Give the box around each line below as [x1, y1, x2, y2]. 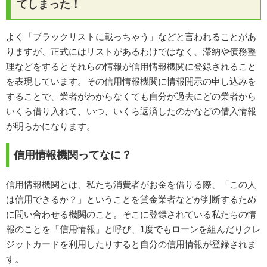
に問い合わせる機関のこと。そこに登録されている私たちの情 [6, 209, 256, 219]
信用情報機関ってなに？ [14, 148, 132, 161]
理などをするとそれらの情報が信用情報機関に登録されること [6, 61, 256, 72]
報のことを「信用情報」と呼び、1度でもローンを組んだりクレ [6, 223, 261, 234]
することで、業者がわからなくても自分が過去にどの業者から [6, 91, 256, 101]
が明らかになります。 [6, 120, 95, 131]
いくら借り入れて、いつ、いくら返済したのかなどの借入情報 [6, 105, 256, 116]
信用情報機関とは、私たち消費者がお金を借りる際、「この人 [6, 179, 256, 190]
